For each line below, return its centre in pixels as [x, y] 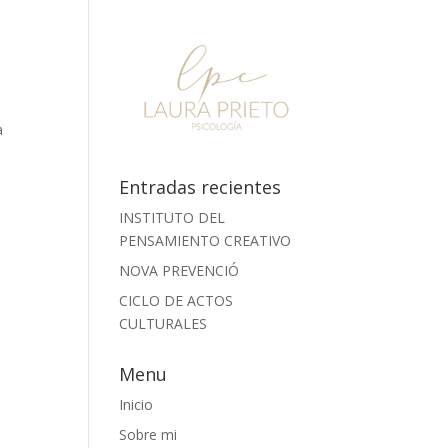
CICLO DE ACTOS [176, 300]
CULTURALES [163, 323]
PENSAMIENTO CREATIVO [205, 240]
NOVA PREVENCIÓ [179, 270]
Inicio [136, 404]
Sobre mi [148, 434]
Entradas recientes [200, 186]
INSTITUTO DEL [172, 217]
